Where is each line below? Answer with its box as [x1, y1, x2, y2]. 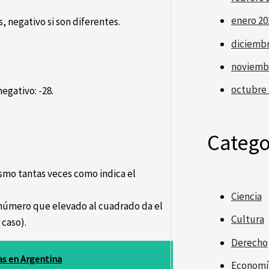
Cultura [231, 213, 264, 226]
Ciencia [231, 190, 262, 203]
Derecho [231, 235, 268, 249]
